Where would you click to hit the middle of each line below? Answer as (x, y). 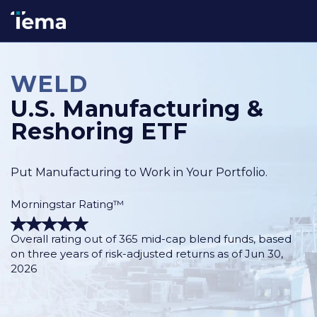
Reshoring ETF (99, 131)
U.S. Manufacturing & (137, 109)
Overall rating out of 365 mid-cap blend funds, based (151, 239)
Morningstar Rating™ (67, 204)
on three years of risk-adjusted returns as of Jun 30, (147, 254)
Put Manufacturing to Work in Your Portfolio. (139, 172)
